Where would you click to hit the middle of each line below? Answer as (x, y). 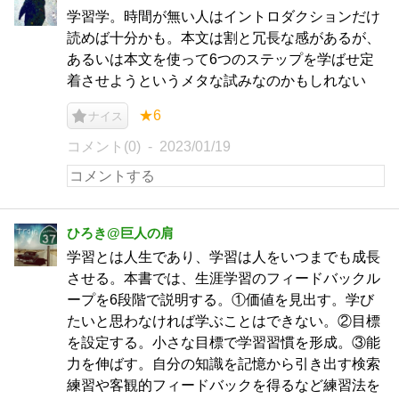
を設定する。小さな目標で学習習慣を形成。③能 (224, 342)
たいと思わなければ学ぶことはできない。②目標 (224, 321)
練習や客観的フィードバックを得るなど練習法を (224, 385)
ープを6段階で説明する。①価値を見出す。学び (220, 300)
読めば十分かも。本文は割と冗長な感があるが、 (224, 38)
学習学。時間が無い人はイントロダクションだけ (224, 16)
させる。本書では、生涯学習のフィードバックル (224, 278)
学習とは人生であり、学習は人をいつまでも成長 (224, 257)
